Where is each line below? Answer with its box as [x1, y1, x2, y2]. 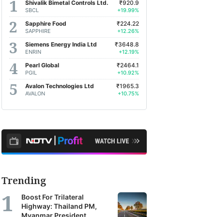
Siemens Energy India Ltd [25, 40, 97, 48]
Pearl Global [25, 61, 59, 69]
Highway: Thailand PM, [21, 202, 97, 210]
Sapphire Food [25, 19, 66, 27]
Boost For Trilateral [21, 193, 84, 201]
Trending [1, 174, 46, 187]
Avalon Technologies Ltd [25, 82, 94, 90]
